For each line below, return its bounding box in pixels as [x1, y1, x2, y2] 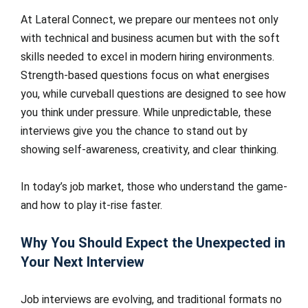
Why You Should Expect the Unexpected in [21, 234, 285, 251]
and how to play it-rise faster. [21, 199, 162, 212]
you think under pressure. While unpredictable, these [21, 106, 272, 119]
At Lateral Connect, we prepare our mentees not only [21, 13, 278, 26]
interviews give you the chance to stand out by [21, 124, 247, 137]
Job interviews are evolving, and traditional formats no [21, 293, 282, 306]
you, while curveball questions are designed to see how [21, 87, 286, 100]
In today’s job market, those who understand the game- [21, 180, 287, 193]
